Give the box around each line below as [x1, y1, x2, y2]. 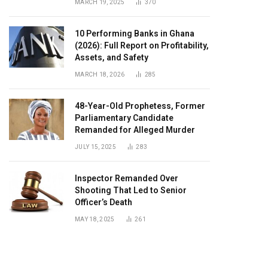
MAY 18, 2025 [75, 216, 115, 223]
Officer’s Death [75, 197, 132, 207]
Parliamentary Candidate [75, 113, 173, 123]
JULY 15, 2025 [75, 144, 116, 150]
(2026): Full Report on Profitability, [75, 41, 209, 50]
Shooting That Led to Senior [75, 185, 187, 195]
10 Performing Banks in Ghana [75, 29, 194, 38]
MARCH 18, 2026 [75, 71, 125, 78]
